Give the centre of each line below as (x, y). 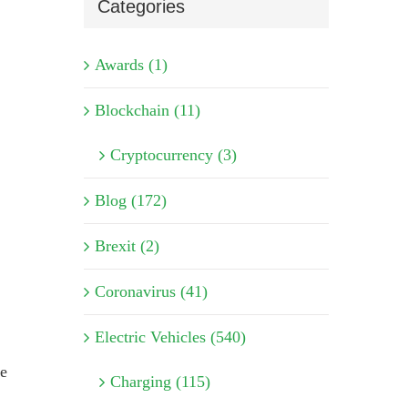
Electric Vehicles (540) (170, 337)
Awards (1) (131, 65)
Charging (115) (160, 382)
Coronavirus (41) (151, 292)
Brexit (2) (127, 246)
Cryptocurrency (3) (173, 155)
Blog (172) (130, 201)
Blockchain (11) (147, 111)
